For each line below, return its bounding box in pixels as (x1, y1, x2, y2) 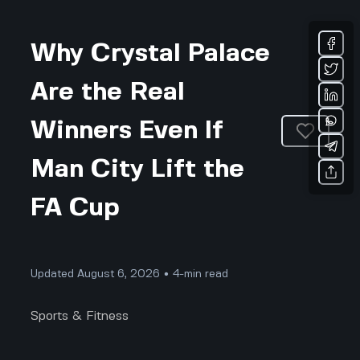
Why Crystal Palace (31, 42, 271, 66)
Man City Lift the (31, 157, 245, 182)
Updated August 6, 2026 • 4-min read (31, 268, 229, 280)
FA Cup (31, 196, 121, 220)
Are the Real (31, 80, 186, 104)
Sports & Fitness (31, 309, 129, 322)
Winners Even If (31, 119, 224, 143)
